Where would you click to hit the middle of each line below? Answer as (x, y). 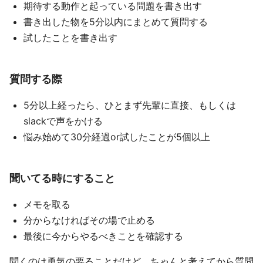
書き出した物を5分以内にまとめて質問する (116, 22)
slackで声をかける (63, 121)
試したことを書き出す (70, 38)
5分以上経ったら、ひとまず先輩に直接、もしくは (130, 105)
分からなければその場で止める (89, 220)
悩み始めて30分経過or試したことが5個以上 (117, 137)
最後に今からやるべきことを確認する (103, 236)
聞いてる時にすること (62, 178)
